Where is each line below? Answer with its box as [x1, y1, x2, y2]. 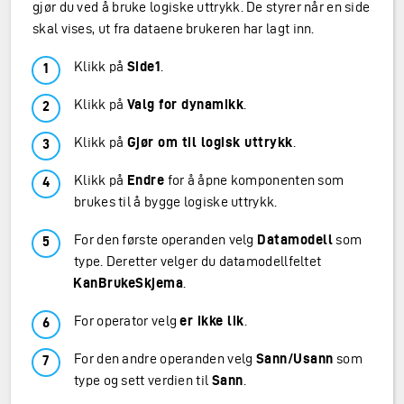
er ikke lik [179, 313, 244, 328]
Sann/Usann [255, 351, 334, 366]
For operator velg [74, 313, 180, 328]
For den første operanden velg [74, 232, 257, 247]
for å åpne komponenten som [164, 172, 344, 188]
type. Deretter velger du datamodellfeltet [74, 253, 322, 269]
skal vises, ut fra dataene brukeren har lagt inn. [32, 21, 315, 36]
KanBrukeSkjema [73, 275, 183, 290]
